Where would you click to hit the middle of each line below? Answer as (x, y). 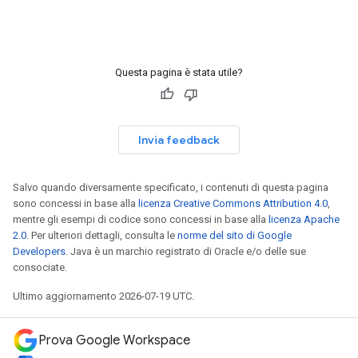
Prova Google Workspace (114, 340)
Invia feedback (179, 139)
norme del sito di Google (235, 235)
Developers (39, 251)
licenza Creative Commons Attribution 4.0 (233, 203)
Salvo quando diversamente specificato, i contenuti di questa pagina (171, 187)
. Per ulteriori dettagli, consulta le (102, 235)
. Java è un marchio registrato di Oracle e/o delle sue (186, 251)
